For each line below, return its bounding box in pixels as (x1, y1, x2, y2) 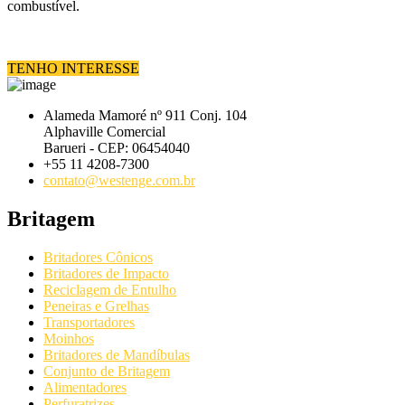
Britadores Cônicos (43, 250, 153, 266)
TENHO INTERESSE (7, 61, 139, 77)
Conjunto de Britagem (43, 363, 170, 380)
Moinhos (43, 331, 94, 347)
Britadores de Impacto (43, 266, 169, 282)
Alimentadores (43, 380, 127, 396)
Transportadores (43, 315, 135, 331)
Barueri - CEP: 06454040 (43, 140, 190, 156)
